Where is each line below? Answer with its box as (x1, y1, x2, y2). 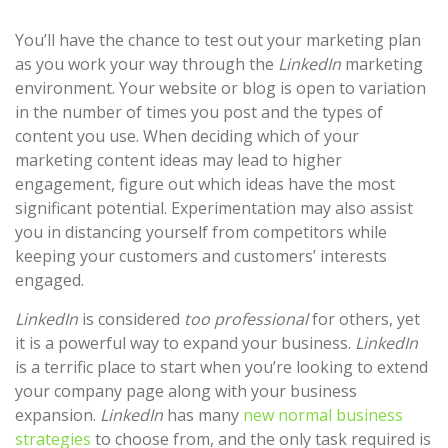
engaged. (15, 268, 84, 291)
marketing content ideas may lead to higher (15, 148, 342, 171)
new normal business (243, 403, 403, 426)
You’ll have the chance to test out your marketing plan (15, 28, 421, 51)
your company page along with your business (15, 379, 357, 402)
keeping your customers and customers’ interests (15, 244, 387, 267)
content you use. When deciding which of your (15, 124, 359, 147)
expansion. (15, 403, 100, 426)
